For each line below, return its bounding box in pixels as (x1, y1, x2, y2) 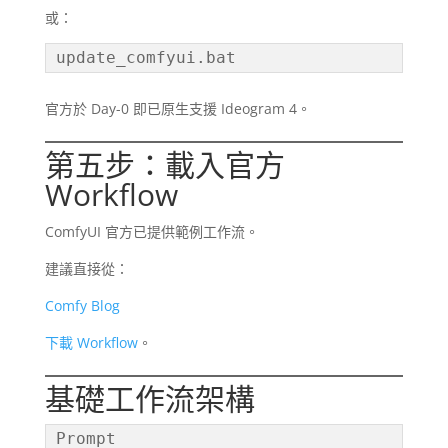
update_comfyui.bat (55, 48, 236, 68)
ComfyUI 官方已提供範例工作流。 (44, 222, 259, 242)
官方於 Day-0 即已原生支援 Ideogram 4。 (44, 99, 311, 119)
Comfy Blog (44, 296, 120, 316)
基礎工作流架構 (44, 378, 255, 420)
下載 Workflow (44, 333, 138, 353)
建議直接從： (44, 259, 129, 279)
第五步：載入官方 (44, 144, 285, 186)
